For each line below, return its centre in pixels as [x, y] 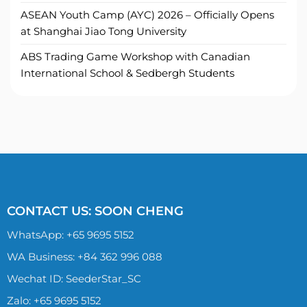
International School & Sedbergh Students [127, 73]
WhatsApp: [36, 235]
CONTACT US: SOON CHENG [95, 211]
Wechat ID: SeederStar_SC [74, 279]
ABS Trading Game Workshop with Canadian [135, 57]
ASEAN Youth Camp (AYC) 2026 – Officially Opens [147, 15]
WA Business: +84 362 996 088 [84, 257]
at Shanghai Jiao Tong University [103, 32]
